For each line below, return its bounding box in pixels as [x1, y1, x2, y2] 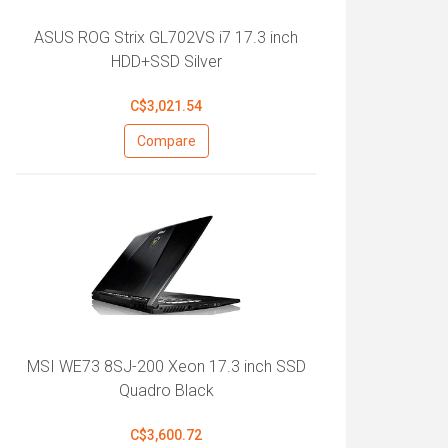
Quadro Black [118, 381, 214, 400]
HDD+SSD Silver [110, 52, 222, 71]
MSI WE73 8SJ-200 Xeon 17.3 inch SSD [26, 357, 306, 376]
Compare [136, 133, 196, 149]
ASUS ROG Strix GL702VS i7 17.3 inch [34, 28, 298, 47]
